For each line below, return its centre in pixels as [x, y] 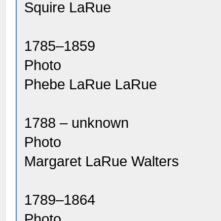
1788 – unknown [77, 123]
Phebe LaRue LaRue [91, 84]
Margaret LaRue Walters [102, 161]
